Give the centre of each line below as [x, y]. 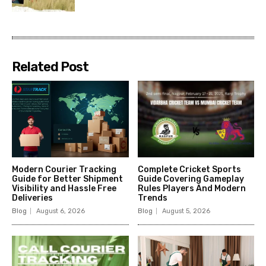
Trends [152, 198]
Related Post [50, 66]
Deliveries [32, 198]
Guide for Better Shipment [67, 179]
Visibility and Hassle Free [64, 189]
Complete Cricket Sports [189, 170]
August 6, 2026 [61, 211]
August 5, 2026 [186, 211]
